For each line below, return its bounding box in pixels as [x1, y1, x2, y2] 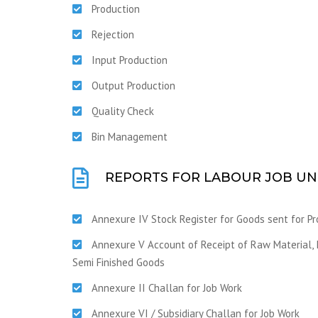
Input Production [92, 53, 168, 67]
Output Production [92, 79, 175, 92]
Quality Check [92, 104, 154, 118]
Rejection [92, 28, 134, 41]
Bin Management [92, 130, 168, 143]
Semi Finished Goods [72, 256, 165, 269]
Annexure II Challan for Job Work [92, 281, 242, 295]
